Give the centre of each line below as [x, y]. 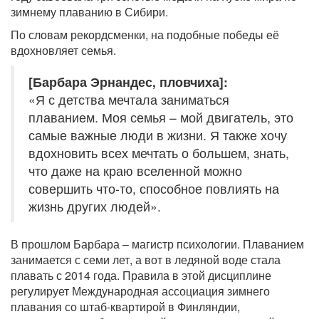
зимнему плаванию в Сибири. [89, 12]
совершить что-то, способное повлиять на [154, 189]
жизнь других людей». [95, 206]
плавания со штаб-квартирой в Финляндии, [125, 307]
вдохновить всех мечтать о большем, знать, [159, 153]
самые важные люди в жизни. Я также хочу [158, 135]
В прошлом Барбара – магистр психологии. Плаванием [157, 244]
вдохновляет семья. [63, 51]
